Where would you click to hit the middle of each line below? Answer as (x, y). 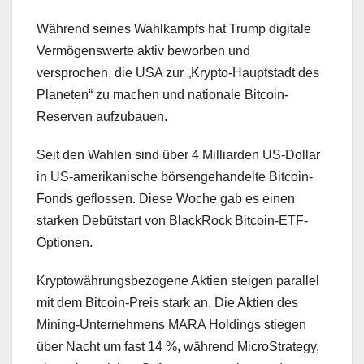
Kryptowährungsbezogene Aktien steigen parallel (178, 281)
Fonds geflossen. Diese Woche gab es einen (166, 199)
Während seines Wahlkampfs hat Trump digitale (174, 29)
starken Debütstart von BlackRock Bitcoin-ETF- (172, 221)
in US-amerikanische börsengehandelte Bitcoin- (175, 177)
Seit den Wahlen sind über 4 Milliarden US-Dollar (178, 155)
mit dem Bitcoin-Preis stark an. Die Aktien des (167, 303)
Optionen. (65, 243)
